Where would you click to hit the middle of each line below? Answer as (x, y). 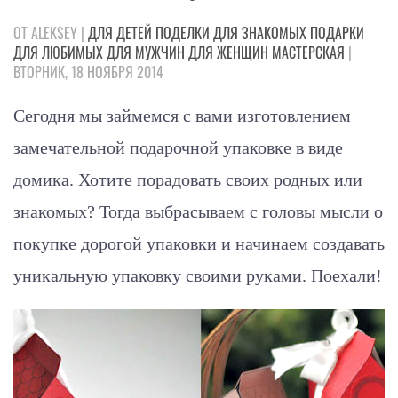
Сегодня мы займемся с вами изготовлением (182, 115)
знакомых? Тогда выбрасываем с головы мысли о (198, 211)
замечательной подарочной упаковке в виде (178, 147)
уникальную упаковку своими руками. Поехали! (198, 275)
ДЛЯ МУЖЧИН (146, 52)
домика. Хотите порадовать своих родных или (188, 179)
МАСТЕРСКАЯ (308, 52)
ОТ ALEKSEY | (51, 32)
